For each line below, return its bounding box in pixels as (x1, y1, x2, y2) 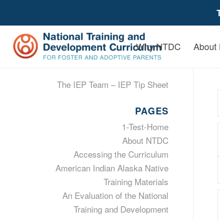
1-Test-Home (121, 120, 168, 133)
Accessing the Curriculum (73, 148, 168, 160)
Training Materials (103, 175, 168, 188)
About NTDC (122, 134, 168, 146)
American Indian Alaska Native (55, 162, 168, 174)
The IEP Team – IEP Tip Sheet (56, 78, 168, 90)
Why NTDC (136, 40, 181, 53)
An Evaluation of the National (62, 189, 168, 201)
